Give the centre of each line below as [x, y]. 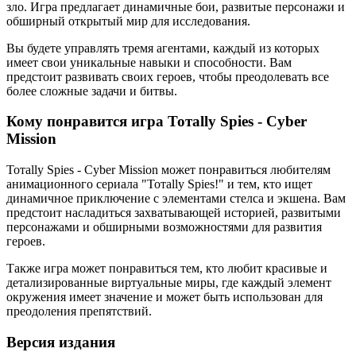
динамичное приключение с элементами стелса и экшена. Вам [176, 198]
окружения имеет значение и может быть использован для [164, 297]
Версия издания [61, 342]
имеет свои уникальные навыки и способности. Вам [149, 62]
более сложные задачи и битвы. [92, 91]
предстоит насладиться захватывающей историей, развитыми [174, 213]
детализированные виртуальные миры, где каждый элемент [169, 282]
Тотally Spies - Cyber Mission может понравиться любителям [168, 170]
